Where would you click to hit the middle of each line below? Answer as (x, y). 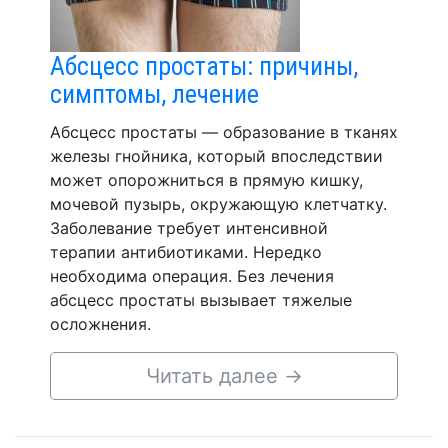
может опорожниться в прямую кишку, (206, 180)
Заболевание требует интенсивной (189, 228)
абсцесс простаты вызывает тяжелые (201, 300)
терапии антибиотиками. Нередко (186, 252)
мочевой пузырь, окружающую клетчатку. (218, 204)
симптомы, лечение (154, 94)
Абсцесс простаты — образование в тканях (224, 132)
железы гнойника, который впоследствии (216, 156)
